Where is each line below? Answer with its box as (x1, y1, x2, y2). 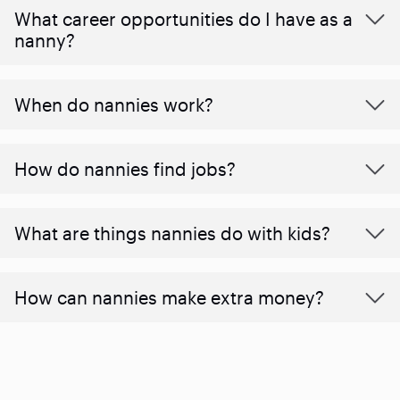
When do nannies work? (14, 93, 213, 115)
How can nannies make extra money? (14, 286, 324, 308)
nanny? (14, 29, 75, 51)
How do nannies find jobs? (14, 157, 236, 179)
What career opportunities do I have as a (14, 7, 353, 29)
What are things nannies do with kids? (14, 221, 330, 244)
